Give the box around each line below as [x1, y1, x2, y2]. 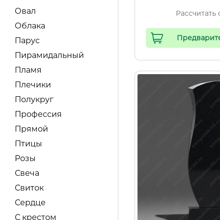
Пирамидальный [15, 51, 84, 60]
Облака [15, 21, 45, 30]
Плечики [15, 80, 51, 89]
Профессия [15, 110, 62, 119]
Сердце [15, 198, 46, 207]
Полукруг [15, 95, 54, 104]
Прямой [15, 124, 48, 134]
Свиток [15, 183, 44, 192]
